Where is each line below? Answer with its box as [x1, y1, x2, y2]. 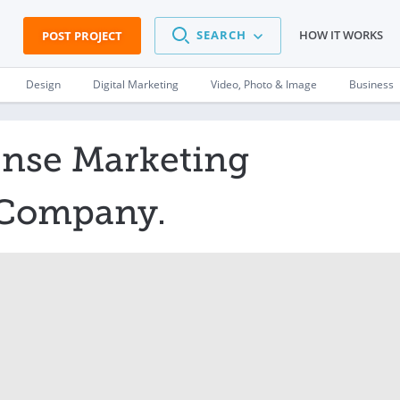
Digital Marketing [93, 77, 179, 92]
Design [26, 77, 61, 92]
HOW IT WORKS [299, 27, 383, 44]
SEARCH [196, 27, 246, 44]
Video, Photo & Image [211, 77, 317, 92]
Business [349, 77, 394, 92]
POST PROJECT [42, 28, 122, 44]
